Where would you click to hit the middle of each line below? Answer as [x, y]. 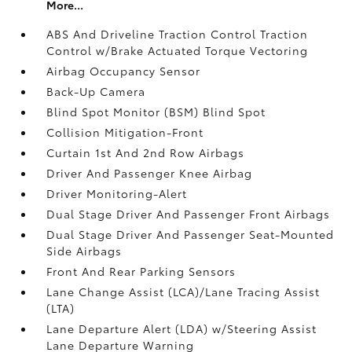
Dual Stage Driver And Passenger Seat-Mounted [191, 234]
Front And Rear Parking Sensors [141, 271]
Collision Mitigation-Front [125, 132]
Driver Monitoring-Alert [117, 193]
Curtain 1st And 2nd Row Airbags [146, 152]
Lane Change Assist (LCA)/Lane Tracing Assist [183, 291]
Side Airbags [84, 250]
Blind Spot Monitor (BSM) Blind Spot [156, 111]
